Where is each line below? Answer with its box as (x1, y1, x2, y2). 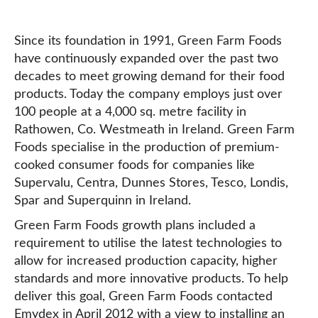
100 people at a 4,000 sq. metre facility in (14, 106, 246, 119)
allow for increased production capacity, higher (14, 255, 278, 268)
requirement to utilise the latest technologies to (14, 237, 282, 250)
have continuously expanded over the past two (14, 53, 278, 65)
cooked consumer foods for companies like (14, 159, 255, 172)
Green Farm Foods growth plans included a (14, 219, 256, 232)
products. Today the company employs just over (14, 88, 283, 101)
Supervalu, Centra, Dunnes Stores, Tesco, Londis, (14, 177, 288, 190)
